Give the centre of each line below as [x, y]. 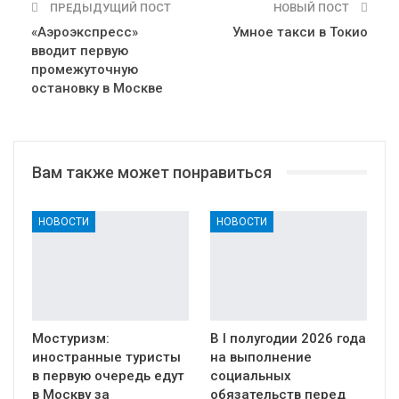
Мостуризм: [71, 339]
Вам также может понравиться [152, 172]
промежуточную [85, 69]
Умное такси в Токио [300, 32]
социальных [251, 376]
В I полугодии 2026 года [288, 339]
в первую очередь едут [108, 376]
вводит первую [80, 50]
